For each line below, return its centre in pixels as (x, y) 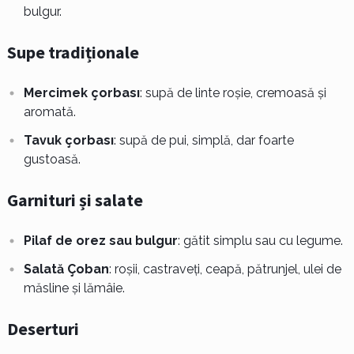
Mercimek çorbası (81, 92)
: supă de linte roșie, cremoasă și (233, 92)
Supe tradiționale (73, 52)
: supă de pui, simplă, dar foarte (203, 140)
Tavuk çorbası (68, 140)
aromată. (49, 111)
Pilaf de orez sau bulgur (100, 240)
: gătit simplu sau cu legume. (260, 240)
